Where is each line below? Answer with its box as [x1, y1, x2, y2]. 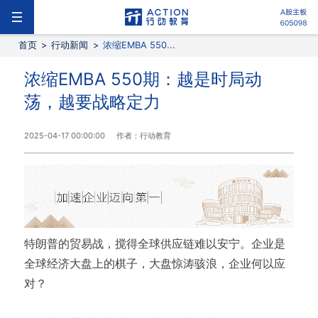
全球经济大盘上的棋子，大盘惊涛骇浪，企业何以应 [23, 256, 285, 271]
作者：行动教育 [116, 131, 171, 141]
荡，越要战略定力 [23, 92, 160, 112]
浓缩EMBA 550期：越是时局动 [23, 69, 262, 89]
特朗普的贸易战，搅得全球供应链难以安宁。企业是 [23, 236, 285, 251]
